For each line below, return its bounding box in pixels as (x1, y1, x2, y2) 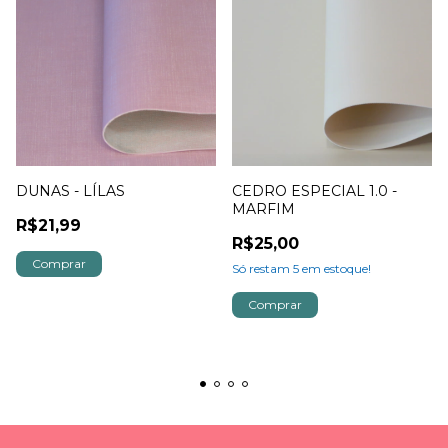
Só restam (232, 261, 293, 276)
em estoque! (299, 261, 371, 276)
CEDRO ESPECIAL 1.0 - (232, 182, 397, 200)
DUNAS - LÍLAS (16, 182, 125, 200)
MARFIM (232, 200, 295, 218)
